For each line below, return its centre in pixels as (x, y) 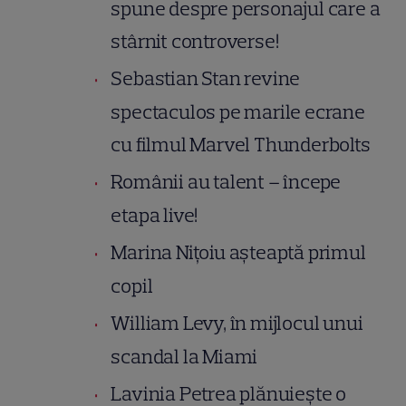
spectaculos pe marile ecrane (238, 112)
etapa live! (159, 216)
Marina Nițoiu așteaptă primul (238, 253)
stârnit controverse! (197, 42)
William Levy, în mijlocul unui (237, 324)
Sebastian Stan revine (206, 79)
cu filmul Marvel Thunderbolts (244, 145)
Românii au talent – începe (226, 182)
